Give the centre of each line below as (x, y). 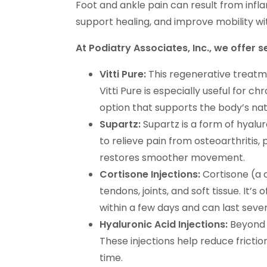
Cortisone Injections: (150, 174)
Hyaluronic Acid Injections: (164, 224)
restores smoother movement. (172, 157)
